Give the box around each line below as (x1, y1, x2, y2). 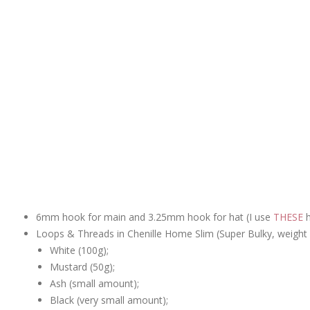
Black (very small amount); (50, 293, 168, 307)
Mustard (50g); (50, 259, 115, 273)
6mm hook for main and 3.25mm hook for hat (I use (36, 210, 273, 224)
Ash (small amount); (50, 276, 139, 290)
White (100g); (50, 243, 109, 257)
